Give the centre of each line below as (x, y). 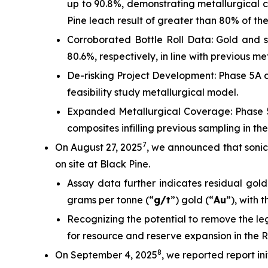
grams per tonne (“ (110, 200)
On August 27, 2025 (99, 147)
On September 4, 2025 (106, 255)
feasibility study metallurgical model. (153, 92)
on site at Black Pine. (103, 164)
